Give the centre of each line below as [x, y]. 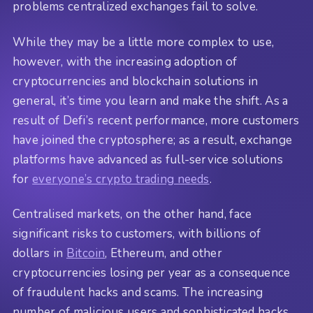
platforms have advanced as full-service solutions [148, 159]
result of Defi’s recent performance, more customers [156, 120]
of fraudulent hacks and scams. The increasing [138, 293]
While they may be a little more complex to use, [144, 42]
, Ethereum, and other [163, 254]
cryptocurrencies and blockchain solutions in [136, 81]
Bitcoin [86, 254]
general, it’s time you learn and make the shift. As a [151, 101]
